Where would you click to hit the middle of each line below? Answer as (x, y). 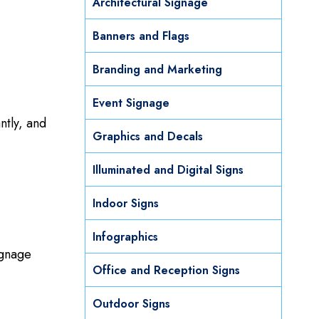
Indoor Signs (126, 204)
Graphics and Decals (148, 137)
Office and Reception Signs (166, 271)
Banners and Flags (141, 36)
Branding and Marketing (157, 70)
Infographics (125, 237)
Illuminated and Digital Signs (168, 170)
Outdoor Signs (131, 304)
